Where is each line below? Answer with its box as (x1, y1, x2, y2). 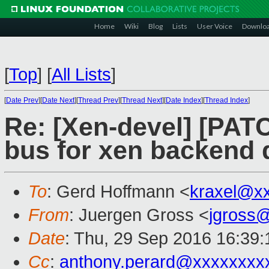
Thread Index (205, 96, 248, 104)
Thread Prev (78, 96, 118, 104)
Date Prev (6, 96, 38, 104)
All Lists (52, 65, 111, 84)
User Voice (197, 22, 232, 31)
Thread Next (122, 96, 162, 104)
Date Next (42, 96, 74, 104)
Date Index (166, 96, 201, 104)
